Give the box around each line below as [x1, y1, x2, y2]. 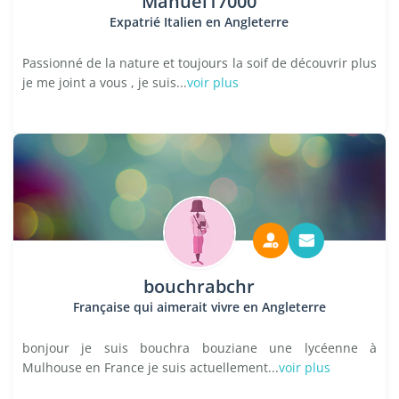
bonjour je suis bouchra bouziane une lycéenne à [22, 339, 377, 356]
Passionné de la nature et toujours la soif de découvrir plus [22, 54, 377, 71]
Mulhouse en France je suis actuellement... [22, 359, 279, 376]
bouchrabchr [143, 274, 256, 298]
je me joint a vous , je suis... [22, 74, 187, 91]
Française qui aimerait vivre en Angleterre [72, 298, 326, 315]
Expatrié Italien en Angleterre [110, 13, 289, 30]
